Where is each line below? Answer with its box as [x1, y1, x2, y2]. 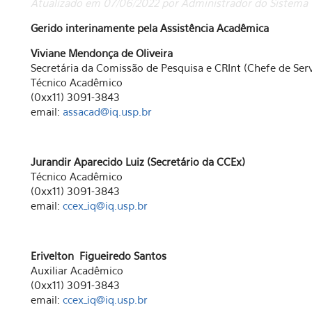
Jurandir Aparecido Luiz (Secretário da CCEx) [31, 155, 245, 168]
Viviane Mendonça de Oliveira [31, 47, 173, 59]
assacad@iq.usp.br [63, 105, 152, 118]
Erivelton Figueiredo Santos [31, 249, 169, 262]
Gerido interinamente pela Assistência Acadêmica [31, 22, 272, 34]
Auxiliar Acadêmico [31, 264, 123, 276]
